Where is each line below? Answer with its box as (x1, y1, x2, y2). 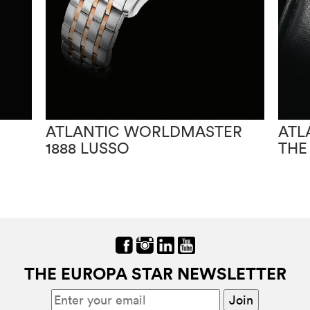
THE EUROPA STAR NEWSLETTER (24, 262, 286, 284)
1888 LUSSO (46, 138, 130, 157)
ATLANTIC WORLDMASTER (46, 122, 243, 140)
